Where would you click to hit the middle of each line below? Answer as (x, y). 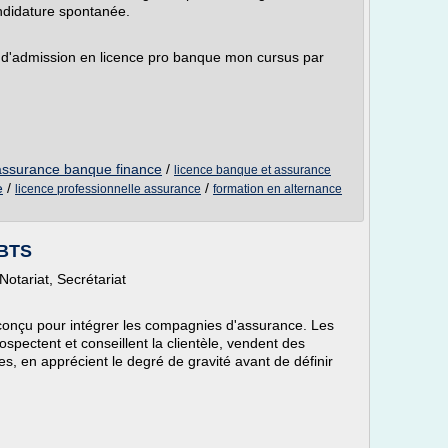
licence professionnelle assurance (108, 189)
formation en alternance (277, 189)
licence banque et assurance (252, 170)
